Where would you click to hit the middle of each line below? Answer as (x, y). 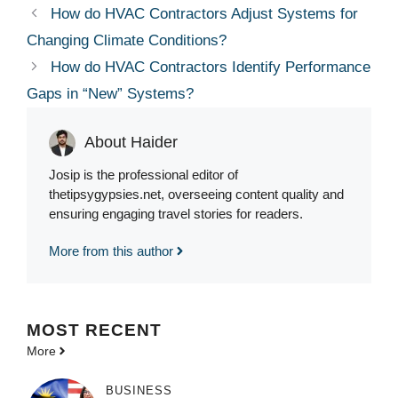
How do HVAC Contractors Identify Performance (211, 67)
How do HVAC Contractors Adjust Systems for (205, 13)
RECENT (123, 330)
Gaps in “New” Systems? (110, 93)
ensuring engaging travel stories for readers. (176, 213)
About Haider (131, 142)
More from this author (111, 251)
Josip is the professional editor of (143, 174)
